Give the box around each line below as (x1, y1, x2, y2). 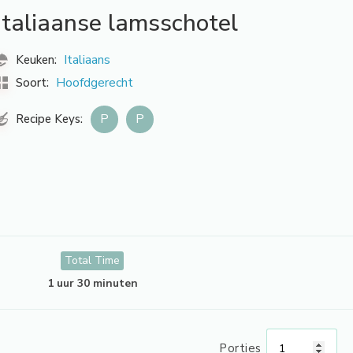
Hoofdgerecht (55, 73, 133, 91)
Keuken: (12, 51, 60, 68)
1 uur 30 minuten (46, 276, 138, 292)
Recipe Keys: (12, 111, 83, 128)
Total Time (65, 253, 121, 269)
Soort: (12, 74, 49, 91)
